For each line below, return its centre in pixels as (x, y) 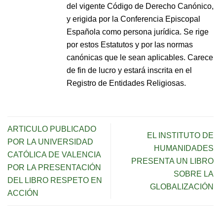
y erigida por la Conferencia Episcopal (133, 19)
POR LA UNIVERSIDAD (50, 142)
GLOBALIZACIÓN (182, 187)
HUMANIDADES (184, 148)
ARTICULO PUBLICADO (52, 129)
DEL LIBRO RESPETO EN (55, 180)
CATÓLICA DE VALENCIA (54, 155)
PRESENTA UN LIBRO (172, 161)
